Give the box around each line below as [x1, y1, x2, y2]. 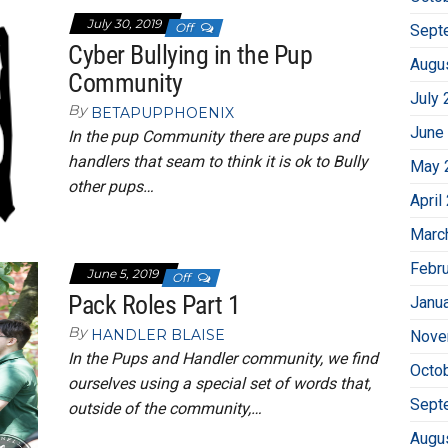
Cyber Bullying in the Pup [68, 40, 313, 71]
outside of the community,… [68, 399, 263, 419]
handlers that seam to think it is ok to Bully [68, 152, 369, 172]
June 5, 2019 [87, 266, 162, 282]
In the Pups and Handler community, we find [68, 349, 379, 369]
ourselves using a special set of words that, [68, 374, 372, 394]
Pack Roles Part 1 [68, 290, 241, 321]
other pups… [68, 177, 155, 197]
